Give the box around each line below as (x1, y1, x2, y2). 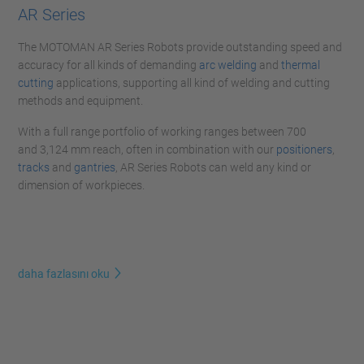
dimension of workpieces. (18, 179, 145, 192)
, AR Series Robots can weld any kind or (115, 161, 311, 174)
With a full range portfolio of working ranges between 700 (18, 125, 306, 138)
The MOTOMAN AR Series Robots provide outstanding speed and (18, 41, 342, 54)
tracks (18, 161, 50, 174)
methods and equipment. (18, 94, 145, 107)
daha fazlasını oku (18, 266, 110, 280)
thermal (281, 58, 320, 71)
